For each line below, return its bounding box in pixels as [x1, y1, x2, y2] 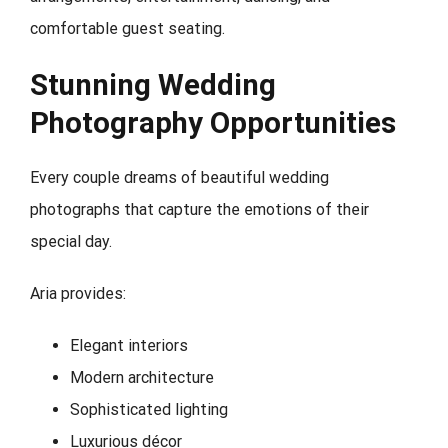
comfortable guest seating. [30, 19, 225, 39]
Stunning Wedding [30, 67, 276, 102]
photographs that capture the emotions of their [30, 200, 369, 220]
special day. [30, 232, 112, 252]
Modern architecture [70, 368, 214, 388]
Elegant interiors [70, 336, 188, 356]
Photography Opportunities [30, 105, 396, 140]
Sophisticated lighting [70, 400, 228, 420]
